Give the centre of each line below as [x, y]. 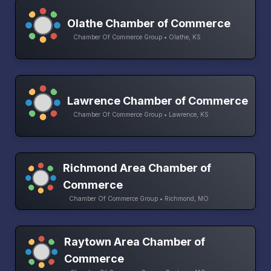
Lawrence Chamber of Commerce [158, 101]
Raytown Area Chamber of [134, 241]
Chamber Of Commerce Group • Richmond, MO [139, 198]
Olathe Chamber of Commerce [149, 24]
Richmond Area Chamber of [137, 168]
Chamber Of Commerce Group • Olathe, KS [137, 37]
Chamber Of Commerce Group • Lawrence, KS [141, 115]
